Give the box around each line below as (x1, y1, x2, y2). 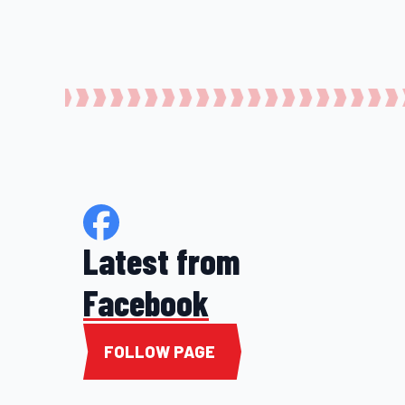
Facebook (83, 281, 209, 324)
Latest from (83, 240, 240, 282)
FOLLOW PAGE (104, 342, 215, 362)
